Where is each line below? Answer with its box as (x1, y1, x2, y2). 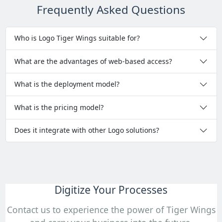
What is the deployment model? (14, 79, 119, 89)
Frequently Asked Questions (37, 1, 185, 17)
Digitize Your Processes (55, 183, 167, 197)
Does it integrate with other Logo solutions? (14, 125, 159, 135)
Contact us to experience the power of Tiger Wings (6, 204, 216, 216)
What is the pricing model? (14, 102, 104, 112)
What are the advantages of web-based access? (14, 56, 172, 66)
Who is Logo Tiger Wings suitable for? (14, 33, 140, 43)
